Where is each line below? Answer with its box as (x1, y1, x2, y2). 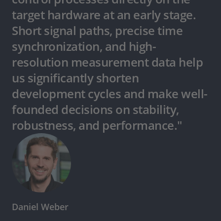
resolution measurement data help (12, 54, 203, 71)
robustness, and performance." (12, 117, 182, 134)
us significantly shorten (12, 70, 139, 86)
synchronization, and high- (12, 38, 156, 55)
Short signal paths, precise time (12, 22, 183, 39)
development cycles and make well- (12, 85, 208, 102)
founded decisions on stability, (12, 101, 179, 118)
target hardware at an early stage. (12, 6, 196, 23)
